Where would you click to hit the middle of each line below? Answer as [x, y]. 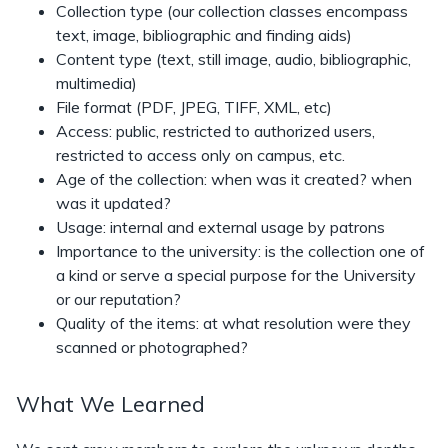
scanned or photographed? [152, 347]
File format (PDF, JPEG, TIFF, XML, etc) [194, 107]
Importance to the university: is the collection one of [240, 251]
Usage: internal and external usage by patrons [220, 227]
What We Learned [110, 403]
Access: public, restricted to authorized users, [215, 131]
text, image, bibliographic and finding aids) [204, 35]
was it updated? [113, 203]
